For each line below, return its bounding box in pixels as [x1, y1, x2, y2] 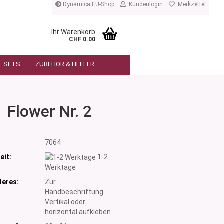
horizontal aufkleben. [44, 207, 112, 216]
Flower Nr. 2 [7, 102, 92, 121]
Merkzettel [175, 1, 206, 8]
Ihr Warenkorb [51, 28, 95, 36]
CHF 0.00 [69, 36, 95, 43]
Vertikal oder [44, 197, 85, 206]
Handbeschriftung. [44, 187, 105, 196]
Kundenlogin [126, 1, 163, 8]
